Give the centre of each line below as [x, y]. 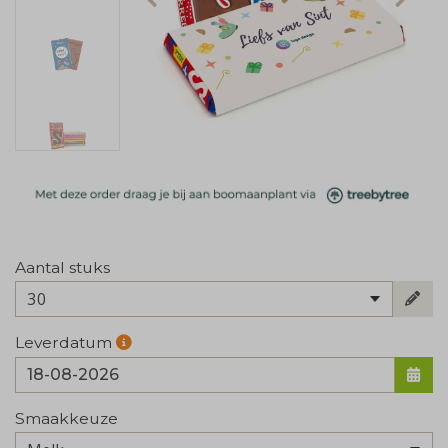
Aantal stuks [62, 267]
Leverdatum [65, 343]
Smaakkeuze [66, 418]
